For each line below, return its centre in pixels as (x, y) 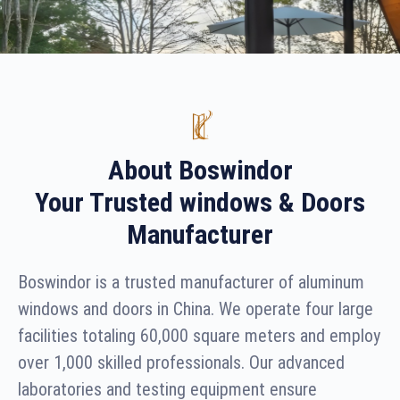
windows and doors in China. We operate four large (196, 308)
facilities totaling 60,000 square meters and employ (199, 335)
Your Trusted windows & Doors (200, 202)
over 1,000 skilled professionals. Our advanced (181, 362)
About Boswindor (200, 170)
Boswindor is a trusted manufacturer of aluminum (191, 282)
